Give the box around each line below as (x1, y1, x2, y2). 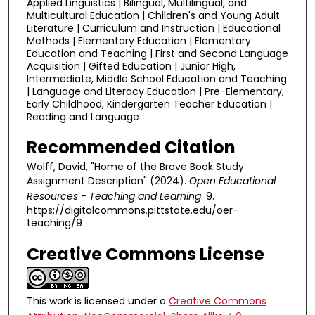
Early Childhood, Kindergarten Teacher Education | (27, 96, 272, 111)
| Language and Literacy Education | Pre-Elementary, (27, 84, 284, 98)
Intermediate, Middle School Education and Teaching (27, 71, 287, 86)
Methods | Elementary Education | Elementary (27, 33, 251, 48)
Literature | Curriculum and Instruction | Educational (27, 20, 281, 35)
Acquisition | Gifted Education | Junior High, (27, 58, 236, 73)
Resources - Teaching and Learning (27, 189, 201, 204)
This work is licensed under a (27, 293, 169, 308)
